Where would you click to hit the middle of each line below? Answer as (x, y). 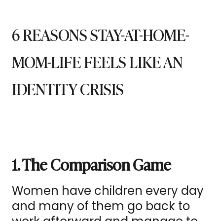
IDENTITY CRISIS (68, 89)
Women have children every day (108, 191)
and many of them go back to (101, 206)
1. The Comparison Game (92, 164)
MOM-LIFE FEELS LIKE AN (97, 61)
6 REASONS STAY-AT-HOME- (101, 34)
